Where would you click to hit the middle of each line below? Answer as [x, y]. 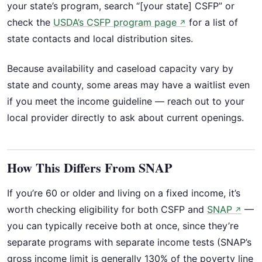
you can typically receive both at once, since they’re [123, 225]
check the [30, 23]
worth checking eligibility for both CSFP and [107, 209]
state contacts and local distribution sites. [100, 39]
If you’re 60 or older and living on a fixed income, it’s [124, 193]
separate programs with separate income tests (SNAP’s [129, 242]
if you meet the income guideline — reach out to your [126, 101]
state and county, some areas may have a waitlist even [128, 85]
